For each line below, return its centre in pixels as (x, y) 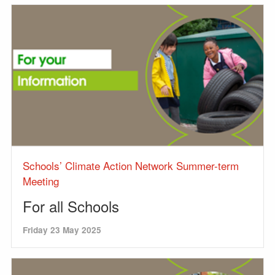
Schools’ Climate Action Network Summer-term (131, 165)
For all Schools (71, 206)
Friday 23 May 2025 (62, 230)
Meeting (41, 181)
